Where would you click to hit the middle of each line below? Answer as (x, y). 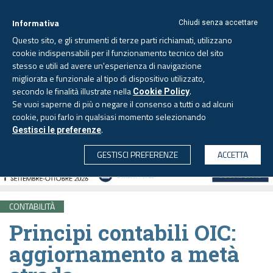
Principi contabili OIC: (122, 232)
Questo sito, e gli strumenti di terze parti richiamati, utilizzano (122, 40)
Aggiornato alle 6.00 (177, 85)
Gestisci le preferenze (57, 130)
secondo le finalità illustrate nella (73, 91)
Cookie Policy (161, 91)
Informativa (36, 23)
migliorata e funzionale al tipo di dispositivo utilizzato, (108, 78)
